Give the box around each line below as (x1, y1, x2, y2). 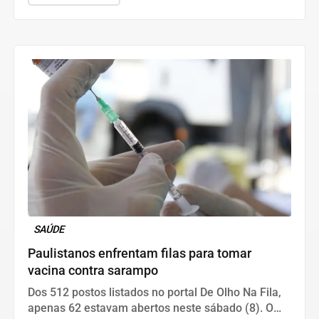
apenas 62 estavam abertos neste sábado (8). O (28, 300, 273, 315)
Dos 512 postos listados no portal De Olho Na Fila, (28, 285, 281, 299)
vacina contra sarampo (28, 263, 158, 278)
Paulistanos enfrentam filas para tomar (28, 246, 251, 261)
